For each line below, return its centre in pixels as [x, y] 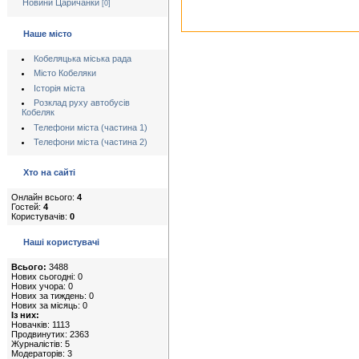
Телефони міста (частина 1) [90, 127]
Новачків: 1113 [40, 325]
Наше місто [48, 34]
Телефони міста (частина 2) [90, 141]
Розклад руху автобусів [81, 103]
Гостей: [27, 207]
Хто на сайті [49, 172]
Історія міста [59, 88]
